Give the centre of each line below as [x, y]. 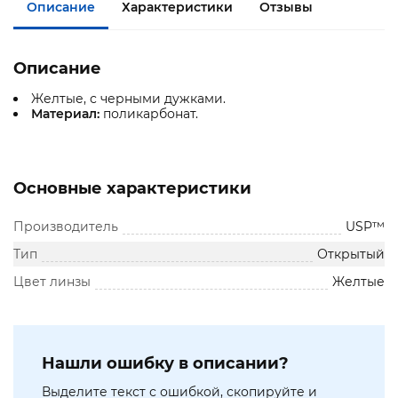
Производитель [66, 227]
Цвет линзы [52, 282]
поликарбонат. [151, 114]
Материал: [67, 114]
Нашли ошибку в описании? [165, 364]
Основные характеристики [132, 189]
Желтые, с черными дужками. [128, 99]
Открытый [351, 255]
